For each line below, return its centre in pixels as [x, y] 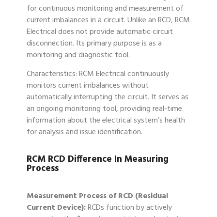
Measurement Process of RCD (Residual [97, 196]
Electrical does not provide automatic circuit [100, 32]
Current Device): [57, 208]
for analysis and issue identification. [85, 132]
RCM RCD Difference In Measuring [98, 160]
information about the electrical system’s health [106, 121]
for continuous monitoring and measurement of [105, 9]
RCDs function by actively [130, 208]
